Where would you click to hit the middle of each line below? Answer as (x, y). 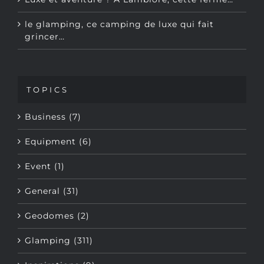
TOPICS (48, 68)
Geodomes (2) (57, 194)
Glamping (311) (59, 219)
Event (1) (45, 145)
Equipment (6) (58, 120)
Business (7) (53, 95)
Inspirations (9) (60, 244)
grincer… (45, 15)
